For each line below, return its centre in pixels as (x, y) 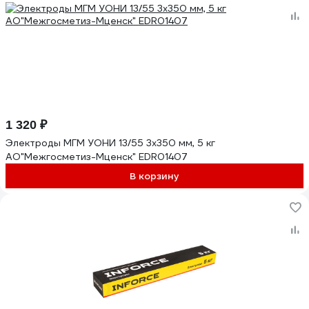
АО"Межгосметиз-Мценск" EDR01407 (97, 157)
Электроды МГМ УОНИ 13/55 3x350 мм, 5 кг (110, 143)
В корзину (154, 176)
